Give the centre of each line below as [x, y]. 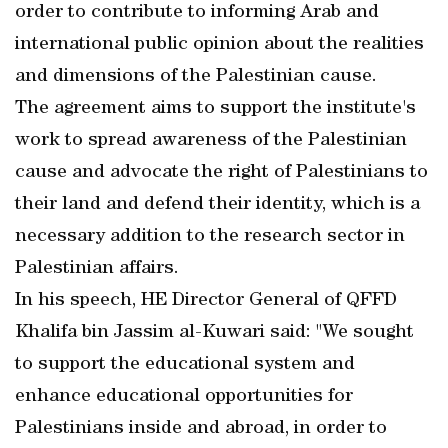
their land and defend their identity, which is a [217, 205]
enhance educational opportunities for [184, 397]
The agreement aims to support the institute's [215, 109]
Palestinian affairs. [97, 269]
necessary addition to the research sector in [210, 237]
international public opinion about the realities [219, 45]
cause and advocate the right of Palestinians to [221, 173]
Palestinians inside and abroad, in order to [201, 429]
